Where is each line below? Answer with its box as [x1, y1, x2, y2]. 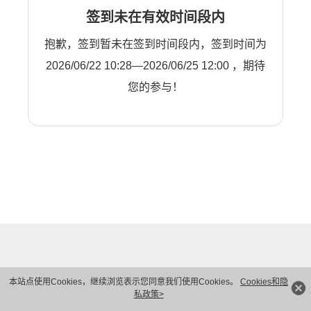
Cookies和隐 [240, 277, 288, 287]
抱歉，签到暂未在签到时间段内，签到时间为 [44, 37, 267, 50]
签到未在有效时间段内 [86, 9, 225, 25]
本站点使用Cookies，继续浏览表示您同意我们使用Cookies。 [9, 277, 240, 287]
